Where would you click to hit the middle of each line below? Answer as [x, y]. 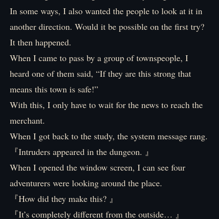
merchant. [27, 120]
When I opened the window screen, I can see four [98, 167]
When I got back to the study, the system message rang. [109, 136]
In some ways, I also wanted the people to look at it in [106, 11]
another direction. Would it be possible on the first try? [107, 26]
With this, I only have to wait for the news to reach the [106, 105]
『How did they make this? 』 [64, 198]
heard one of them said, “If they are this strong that [100, 73]
